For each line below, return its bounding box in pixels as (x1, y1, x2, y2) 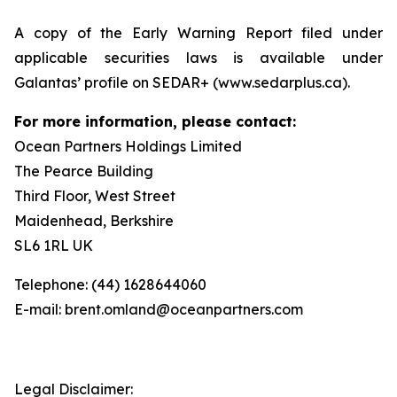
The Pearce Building (14, 162, 153, 180)
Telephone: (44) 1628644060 (14, 276, 206, 293)
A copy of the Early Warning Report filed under (14, 24, 383, 42)
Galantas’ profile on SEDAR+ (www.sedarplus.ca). (14, 74, 350, 91)
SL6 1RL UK (14, 237, 93, 254)
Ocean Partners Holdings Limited (14, 137, 242, 155)
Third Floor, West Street (14, 187, 175, 205)
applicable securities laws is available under (14, 49, 383, 66)
